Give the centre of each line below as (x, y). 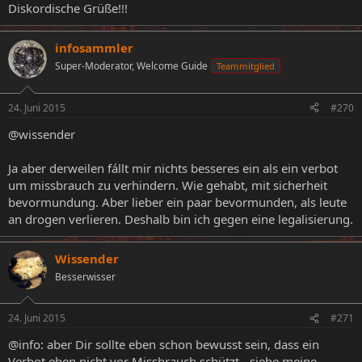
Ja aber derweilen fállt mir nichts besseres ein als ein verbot (173, 168)
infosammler (94, 48)
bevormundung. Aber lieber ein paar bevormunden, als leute (177, 202)
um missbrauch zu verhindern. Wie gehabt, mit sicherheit (168, 185)
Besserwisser (85, 276)
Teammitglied (246, 66)
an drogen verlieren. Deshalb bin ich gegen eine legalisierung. (181, 219)
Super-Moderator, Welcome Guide (131, 66)
